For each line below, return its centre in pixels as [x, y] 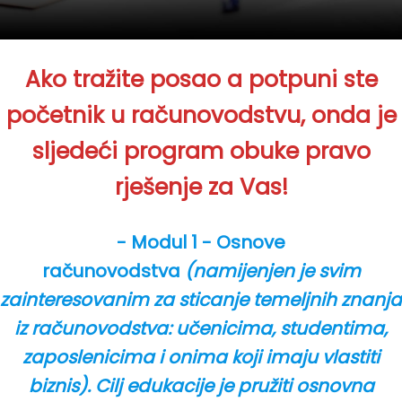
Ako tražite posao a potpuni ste [201, 79]
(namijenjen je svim [272, 271]
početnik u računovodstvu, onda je [201, 115]
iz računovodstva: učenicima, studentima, [201, 328]
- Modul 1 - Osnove [201, 242]
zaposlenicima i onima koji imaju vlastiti [201, 357]
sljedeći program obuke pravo [201, 151]
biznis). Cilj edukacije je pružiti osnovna [201, 386]
